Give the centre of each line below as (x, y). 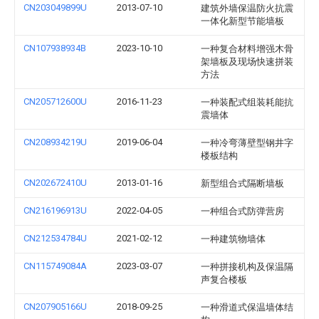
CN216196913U (55, 210)
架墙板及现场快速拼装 (247, 62)
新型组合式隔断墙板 (242, 183)
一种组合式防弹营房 (242, 211)
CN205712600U (55, 101)
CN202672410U (55, 183)
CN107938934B (55, 48)
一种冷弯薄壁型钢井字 (247, 143)
